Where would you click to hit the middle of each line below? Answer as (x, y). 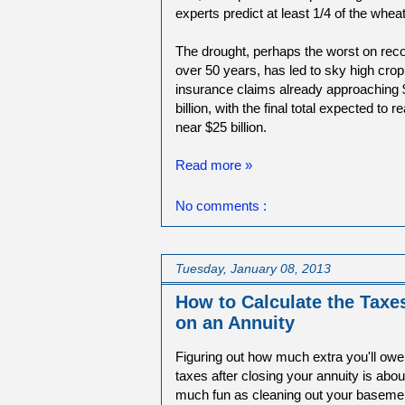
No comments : (221, 205)
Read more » (214, 165)
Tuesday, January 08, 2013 (253, 268)
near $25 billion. (221, 127)
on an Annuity (235, 322)
